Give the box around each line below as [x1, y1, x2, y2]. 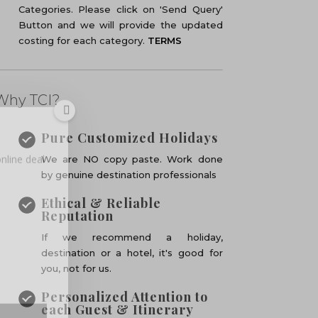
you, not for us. [41, 263, 112, 274]
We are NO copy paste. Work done [41, 153, 223, 165]
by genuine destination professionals [41, 169, 217, 180]
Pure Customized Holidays [41, 129, 219, 146]
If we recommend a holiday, [41, 231, 223, 243]
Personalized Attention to [41, 288, 209, 305]
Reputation [41, 207, 114, 224]
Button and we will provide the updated [18, 19, 223, 31]
